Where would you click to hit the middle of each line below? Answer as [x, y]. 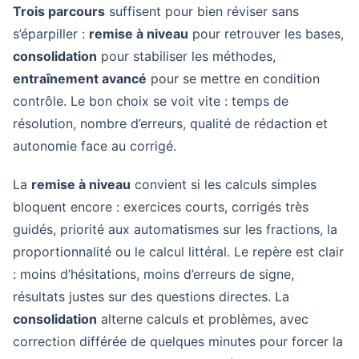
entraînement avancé [80, 79]
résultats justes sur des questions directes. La [151, 296]
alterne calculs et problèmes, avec [203, 319]
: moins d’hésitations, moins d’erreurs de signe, [153, 274]
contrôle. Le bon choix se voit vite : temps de [151, 101]
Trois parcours [59, 11]
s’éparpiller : [51, 34]
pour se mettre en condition [233, 79]
